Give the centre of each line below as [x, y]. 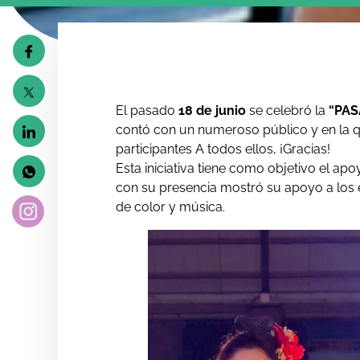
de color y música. [171, 207]
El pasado [146, 111]
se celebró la [289, 111]
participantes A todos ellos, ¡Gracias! [223, 149]
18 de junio [213, 111]
